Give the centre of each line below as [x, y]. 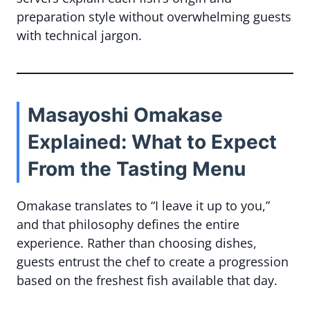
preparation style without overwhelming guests [154, 17]
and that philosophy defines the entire [128, 224]
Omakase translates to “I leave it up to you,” [143, 206]
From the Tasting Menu [137, 169]
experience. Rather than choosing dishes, [137, 243]
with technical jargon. [79, 35]
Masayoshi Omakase [125, 115]
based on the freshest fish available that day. [147, 280]
